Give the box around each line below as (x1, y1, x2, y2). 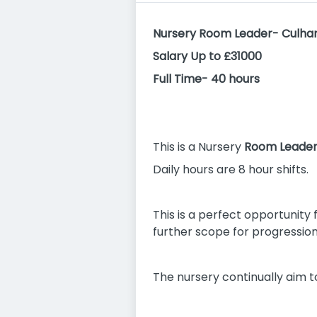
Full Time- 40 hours (153, 71, 260, 87)
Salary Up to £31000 (153, 48, 262, 64)
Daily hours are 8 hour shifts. (153, 161, 309, 178)
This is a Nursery (153, 139, 241, 155)
